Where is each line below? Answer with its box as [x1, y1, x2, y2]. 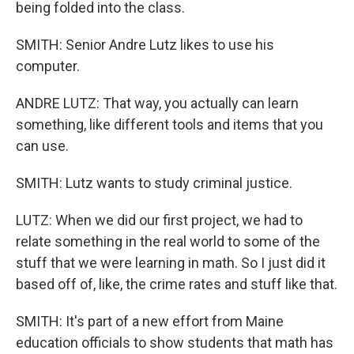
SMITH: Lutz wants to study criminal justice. [16, 175, 292, 191]
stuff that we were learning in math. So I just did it [16, 254, 326, 271]
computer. [16, 58, 80, 74]
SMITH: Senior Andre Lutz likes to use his [16, 36, 274, 53]
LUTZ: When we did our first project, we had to [16, 212, 303, 228]
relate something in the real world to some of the [16, 233, 320, 250]
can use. [16, 137, 69, 154]
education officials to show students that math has [16, 334, 333, 351]
